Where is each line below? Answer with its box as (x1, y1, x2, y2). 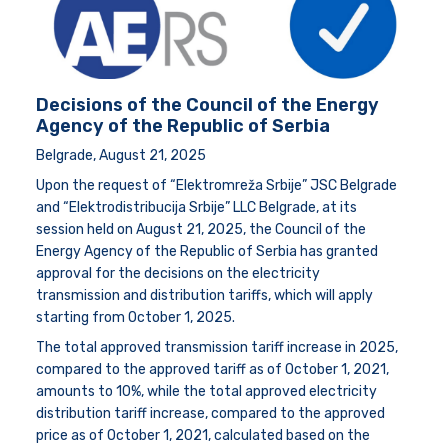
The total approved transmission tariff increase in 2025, (36, 338, 398, 356)
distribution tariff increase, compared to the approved (36, 404, 385, 422)
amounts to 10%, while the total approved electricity (36, 382, 377, 400)
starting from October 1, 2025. (36, 308, 235, 326)
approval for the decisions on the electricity (36, 264, 320, 282)
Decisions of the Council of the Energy (36, 93, 379, 116)
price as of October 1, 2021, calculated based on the (36, 426, 370, 444)
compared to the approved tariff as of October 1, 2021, (36, 360, 389, 378)
